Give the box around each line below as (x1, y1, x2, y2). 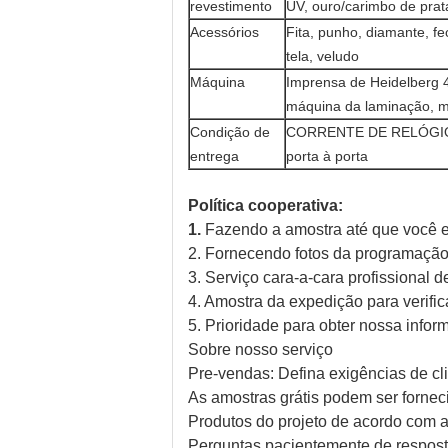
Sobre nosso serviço (188, 341, 333, 358)
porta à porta (286, 148, 368, 164)
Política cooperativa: (188, 197, 343, 214)
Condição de (190, 124, 270, 140)
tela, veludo (286, 48, 359, 64)
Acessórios (190, 24, 259, 40)
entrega (190, 148, 239, 164)
